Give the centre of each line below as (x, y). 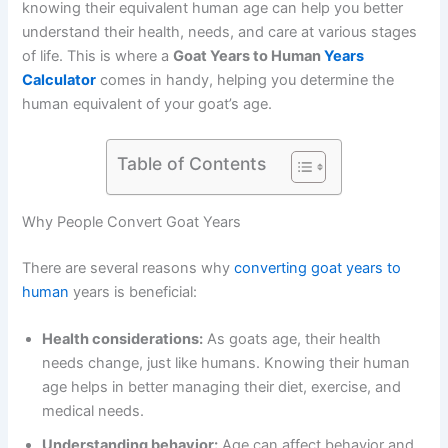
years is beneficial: (133, 291)
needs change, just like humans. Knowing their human (226, 363)
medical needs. (93, 411)
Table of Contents (191, 163)
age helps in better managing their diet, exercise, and (222, 387)
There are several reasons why (128, 267)
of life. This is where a (98, 55)
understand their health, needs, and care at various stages (220, 31)
